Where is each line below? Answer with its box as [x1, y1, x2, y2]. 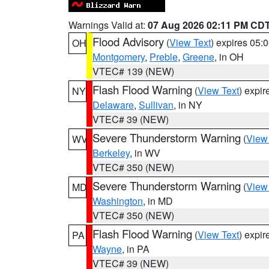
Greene [183, 50, 214, 64]
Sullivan [139, 98, 174, 112]
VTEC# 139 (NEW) [92, 64, 174, 78]
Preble [150, 50, 178, 64]
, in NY [174, 98, 202, 112]
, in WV [130, 146, 160, 160]
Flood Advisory [92, 34, 164, 49]
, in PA [122, 242, 150, 256]
